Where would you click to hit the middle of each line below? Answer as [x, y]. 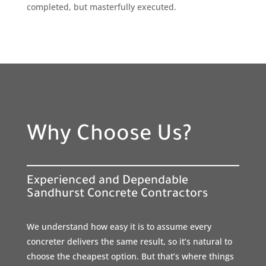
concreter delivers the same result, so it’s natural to [129, 241]
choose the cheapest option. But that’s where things [130, 256]
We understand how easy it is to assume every [119, 226]
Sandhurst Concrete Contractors [117, 194]
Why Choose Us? [109, 136]
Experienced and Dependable [107, 181]
